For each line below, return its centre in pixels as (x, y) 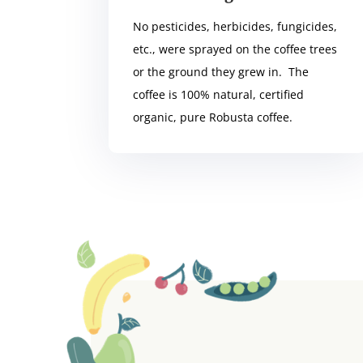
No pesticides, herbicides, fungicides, (235, 26)
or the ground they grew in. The (221, 71)
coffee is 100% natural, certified (219, 94)
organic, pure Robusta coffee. (213, 117)
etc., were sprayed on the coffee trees (235, 49)
